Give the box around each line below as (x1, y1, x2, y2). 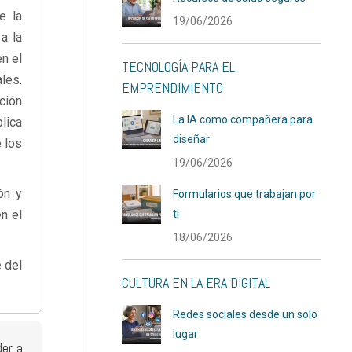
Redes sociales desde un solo (173, 308, 318, 321)
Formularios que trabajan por (173, 188, 317, 200)
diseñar (173, 133, 211, 145)
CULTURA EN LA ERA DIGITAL (122, 273, 271, 291)
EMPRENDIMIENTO (122, 79, 224, 97)
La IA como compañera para (173, 113, 313, 126)
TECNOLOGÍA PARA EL (122, 57, 236, 75)
